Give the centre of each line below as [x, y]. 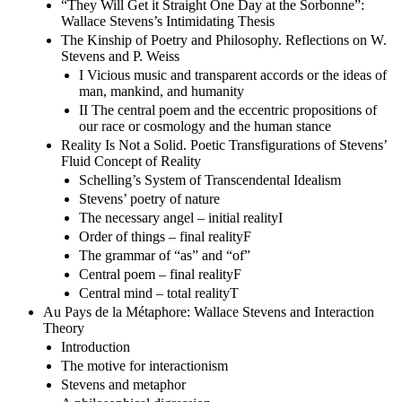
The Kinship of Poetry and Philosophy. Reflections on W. [224, 39]
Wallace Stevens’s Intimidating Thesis [168, 21]
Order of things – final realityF [165, 236]
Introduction [96, 346]
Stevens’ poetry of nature [149, 198]
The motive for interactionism [144, 365]
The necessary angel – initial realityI [181, 217]
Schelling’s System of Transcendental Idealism [210, 179]
